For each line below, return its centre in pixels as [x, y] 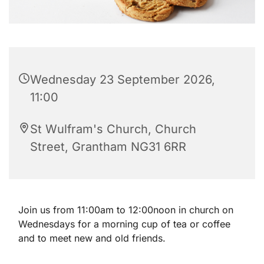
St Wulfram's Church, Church [113, 129]
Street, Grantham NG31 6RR [108, 146]
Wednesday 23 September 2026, [123, 79]
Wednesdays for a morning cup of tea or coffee [124, 224]
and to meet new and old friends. [93, 238]
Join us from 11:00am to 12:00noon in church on [126, 209]
